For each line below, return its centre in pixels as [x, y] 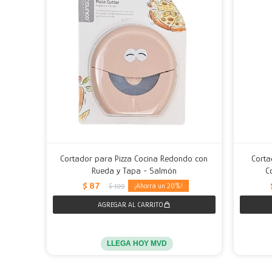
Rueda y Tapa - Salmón [134, 170]
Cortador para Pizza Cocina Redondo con [134, 158]
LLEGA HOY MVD [137, 243]
